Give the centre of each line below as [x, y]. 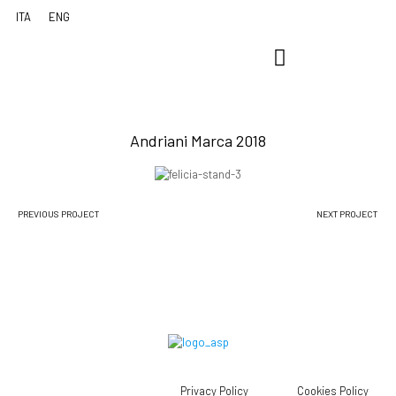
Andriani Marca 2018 [198, 141]
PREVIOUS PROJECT [58, 213]
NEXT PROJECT [347, 213]
